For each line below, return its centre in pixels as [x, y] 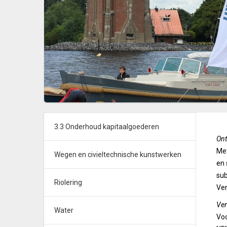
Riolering [68, 182]
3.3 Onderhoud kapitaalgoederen [107, 127]
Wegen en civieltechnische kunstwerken [118, 155]
